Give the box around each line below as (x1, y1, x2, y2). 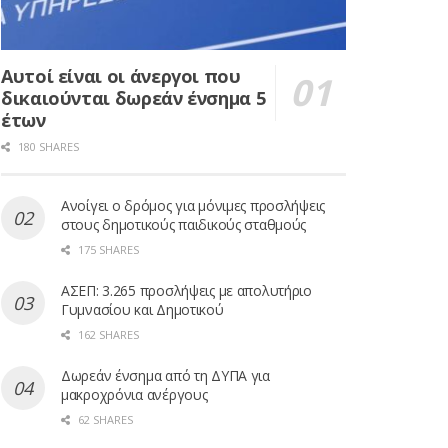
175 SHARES (75, 242, 139, 258)
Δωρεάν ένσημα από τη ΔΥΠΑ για (61, 366, 270, 386)
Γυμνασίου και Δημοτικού (61, 300, 224, 320)
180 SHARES (15, 139, 79, 155)
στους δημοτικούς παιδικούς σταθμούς (61, 215, 307, 235)
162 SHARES (75, 327, 139, 343)
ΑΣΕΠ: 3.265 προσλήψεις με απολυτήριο (61, 281, 312, 301)
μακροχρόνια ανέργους (61, 385, 208, 405)
